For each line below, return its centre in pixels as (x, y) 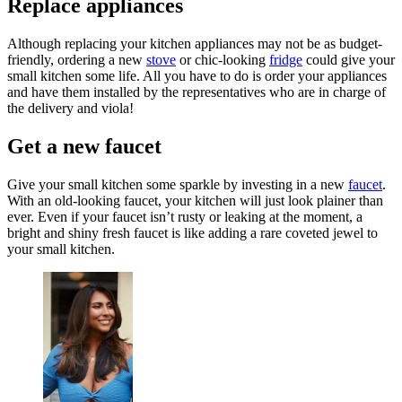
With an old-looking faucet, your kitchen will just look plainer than (195, 200)
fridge (286, 59)
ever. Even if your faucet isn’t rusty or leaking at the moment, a (185, 216)
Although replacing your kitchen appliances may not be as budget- (195, 43)
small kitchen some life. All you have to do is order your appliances (197, 75)
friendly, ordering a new (77, 59)
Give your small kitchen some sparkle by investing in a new (178, 184)
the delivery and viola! (74, 108)
